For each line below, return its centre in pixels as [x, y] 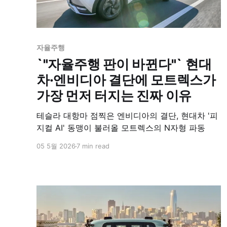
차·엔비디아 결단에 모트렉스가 [126, 80]
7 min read [93, 146]
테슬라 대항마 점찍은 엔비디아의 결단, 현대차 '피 [127, 116]
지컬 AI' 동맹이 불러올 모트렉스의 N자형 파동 [121, 128]
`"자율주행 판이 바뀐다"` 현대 [124, 64]
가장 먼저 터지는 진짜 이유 [114, 96]
